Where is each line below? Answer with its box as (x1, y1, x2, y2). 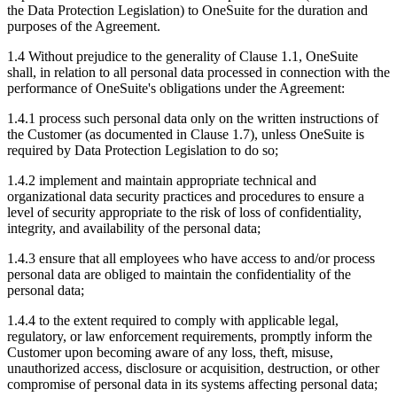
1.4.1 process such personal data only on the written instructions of (7, 111, 378, 127)
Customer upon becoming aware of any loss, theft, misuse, (7, 345, 333, 361)
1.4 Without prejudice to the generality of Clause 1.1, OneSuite (7, 49, 358, 65)
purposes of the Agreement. (7, 19, 160, 35)
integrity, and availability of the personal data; (7, 221, 261, 237)
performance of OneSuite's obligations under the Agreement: (7, 81, 345, 97)
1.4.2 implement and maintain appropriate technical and (7, 173, 316, 189)
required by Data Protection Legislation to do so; (7, 143, 278, 159)
